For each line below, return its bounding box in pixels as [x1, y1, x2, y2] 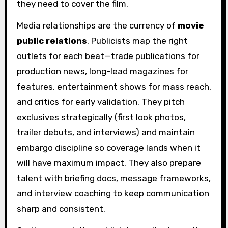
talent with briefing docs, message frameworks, [16, 173, 211, 183]
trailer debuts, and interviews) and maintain [16, 127, 195, 137]
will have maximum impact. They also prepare [16, 157, 201, 168]
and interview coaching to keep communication [16, 188, 209, 198]
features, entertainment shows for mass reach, [16, 81, 211, 92]
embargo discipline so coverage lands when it [16, 142, 201, 153]
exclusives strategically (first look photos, [16, 111, 186, 122]
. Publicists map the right [87, 35, 188, 46]
